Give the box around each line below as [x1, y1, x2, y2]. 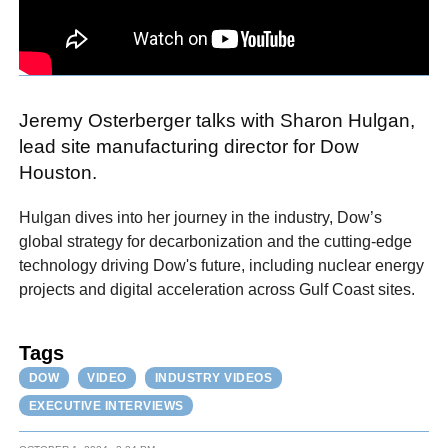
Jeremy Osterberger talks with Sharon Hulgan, [19, 110, 416, 132]
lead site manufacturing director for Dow [19, 136, 360, 158]
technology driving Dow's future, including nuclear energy [19, 256, 425, 274]
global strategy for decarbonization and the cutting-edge [19, 232, 413, 250]
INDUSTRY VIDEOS [154, 371, 273, 386]
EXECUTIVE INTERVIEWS [28, 398, 184, 413]
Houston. [19, 162, 98, 184]
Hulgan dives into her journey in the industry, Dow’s [19, 208, 383, 226]
